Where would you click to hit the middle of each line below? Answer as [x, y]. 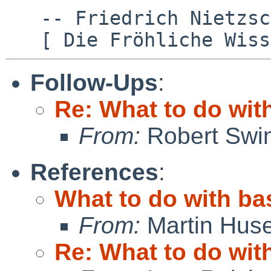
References [94, 172]
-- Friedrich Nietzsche [23, 18]
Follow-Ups [94, 82]
